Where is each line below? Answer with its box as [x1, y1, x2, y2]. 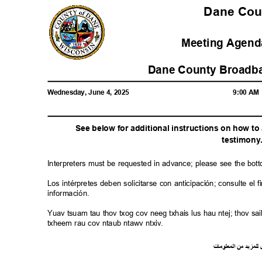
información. [47, 188, 94, 198]
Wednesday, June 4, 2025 [47, 88, 133, 96]
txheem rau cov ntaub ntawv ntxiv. [47, 218, 168, 227]
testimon [222, 135, 256, 144]
